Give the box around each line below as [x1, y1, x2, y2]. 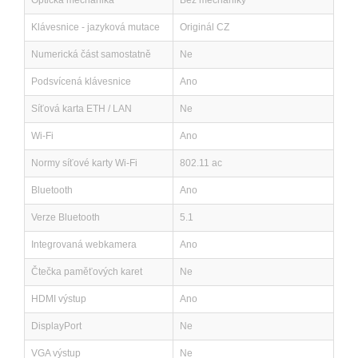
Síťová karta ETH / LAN [31, 103, 132, 114]
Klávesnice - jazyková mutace [31, 22, 160, 33]
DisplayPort [31, 320, 82, 332]
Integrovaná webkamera [31, 239, 137, 250]
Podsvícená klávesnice [31, 76, 131, 87]
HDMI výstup [31, 293, 86, 304]
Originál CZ [180, 22, 229, 33]
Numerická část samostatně [31, 49, 151, 60]
